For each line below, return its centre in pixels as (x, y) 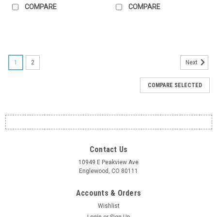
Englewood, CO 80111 (108, 171)
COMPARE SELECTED (175, 85)
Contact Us (108, 149)
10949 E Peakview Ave (108, 162)
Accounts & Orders (108, 193)
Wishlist (108, 206)
